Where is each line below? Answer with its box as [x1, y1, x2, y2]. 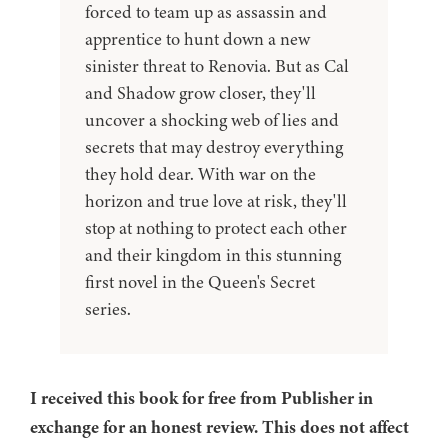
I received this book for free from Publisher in [30, 386, 373, 411]
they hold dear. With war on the [85, 162, 316, 187]
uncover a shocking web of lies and [85, 108, 339, 133]
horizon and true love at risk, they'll [85, 189, 347, 214]
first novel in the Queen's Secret [85, 270, 315, 295]
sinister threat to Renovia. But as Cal [85, 54, 349, 79]
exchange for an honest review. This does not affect [30, 415, 409, 440]
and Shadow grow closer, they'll [85, 81, 316, 106]
